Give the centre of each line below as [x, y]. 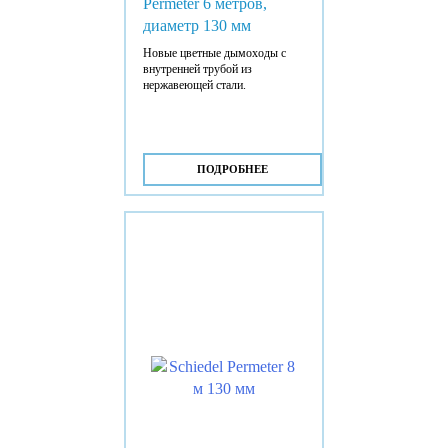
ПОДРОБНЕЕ [232, 168]
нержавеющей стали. [194, 84]
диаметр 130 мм [196, 25]
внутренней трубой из [197, 68]
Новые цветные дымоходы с [214, 52]
